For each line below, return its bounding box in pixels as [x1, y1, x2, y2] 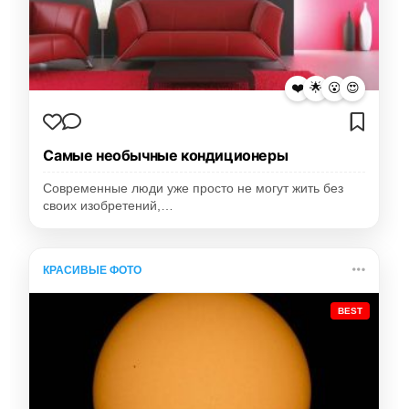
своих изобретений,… [43, 198, 174, 213]
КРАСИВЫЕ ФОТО [43, 263, 142, 277]
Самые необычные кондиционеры [43, 145, 288, 164]
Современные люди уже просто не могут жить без [43, 181, 344, 195]
